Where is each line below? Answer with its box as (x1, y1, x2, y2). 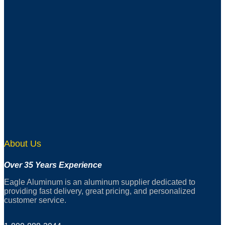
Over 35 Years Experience (4, 161, 102, 170)
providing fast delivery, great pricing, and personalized (4, 187, 195, 196)
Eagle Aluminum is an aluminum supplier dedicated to (4, 178, 195, 187)
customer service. (4, 196, 66, 205)
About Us (4, 139, 41, 149)
